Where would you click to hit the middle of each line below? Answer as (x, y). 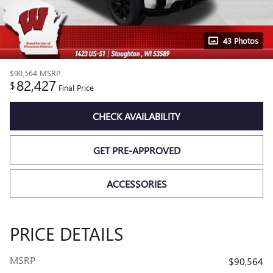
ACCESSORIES (136, 183)
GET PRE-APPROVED (136, 150)
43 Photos (241, 41)
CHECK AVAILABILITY (136, 116)
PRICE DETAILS (66, 234)
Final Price (76, 87)
